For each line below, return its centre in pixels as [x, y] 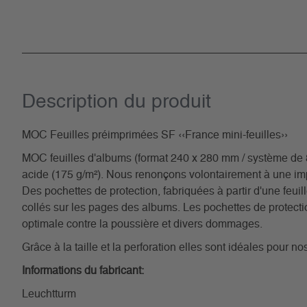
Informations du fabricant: [83, 271]
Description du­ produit [116, 102]
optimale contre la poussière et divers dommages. [142, 224]
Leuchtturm [49, 294]
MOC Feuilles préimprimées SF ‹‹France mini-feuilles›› [155, 135]
